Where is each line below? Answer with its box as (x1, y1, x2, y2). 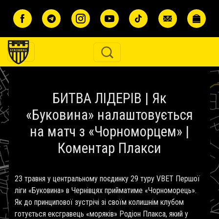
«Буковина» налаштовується (26, 107, 193, 123)
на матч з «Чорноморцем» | (30, 123, 189, 140)
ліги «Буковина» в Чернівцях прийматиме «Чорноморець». (15, 186, 197, 195)
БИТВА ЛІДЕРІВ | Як (52, 90, 167, 107)
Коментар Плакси (58, 140, 161, 156)
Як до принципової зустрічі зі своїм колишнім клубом (15, 197, 184, 207)
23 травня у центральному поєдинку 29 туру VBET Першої (15, 174, 200, 183)
